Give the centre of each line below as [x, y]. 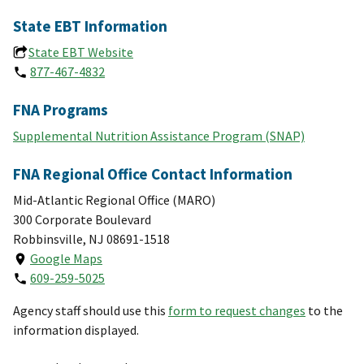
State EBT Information [90, 26]
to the [324, 311]
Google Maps [66, 259]
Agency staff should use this [91, 311]
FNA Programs [61, 110]
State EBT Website [81, 52]
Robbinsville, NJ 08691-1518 [91, 239]
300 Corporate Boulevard [82, 220]
